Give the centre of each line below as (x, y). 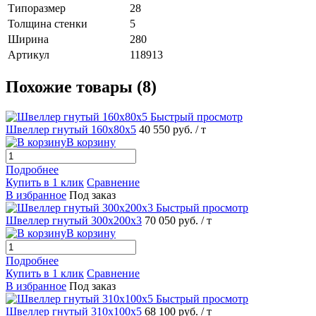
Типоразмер (37, 8)
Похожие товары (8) (81, 86)
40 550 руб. (167, 129)
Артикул (29, 54)
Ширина (28, 39)
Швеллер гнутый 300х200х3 (74, 220)
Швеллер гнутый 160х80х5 (71, 129)
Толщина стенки (48, 23)
